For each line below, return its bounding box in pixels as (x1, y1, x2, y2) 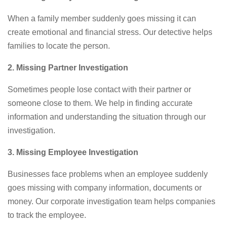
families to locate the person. (8, 41, 110, 50)
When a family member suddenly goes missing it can (8, 14, 196, 23)
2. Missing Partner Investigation (8, 63, 128, 72)
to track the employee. (8, 210, 86, 219)
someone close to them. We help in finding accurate (8, 98, 193, 107)
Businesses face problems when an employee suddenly (8, 169, 208, 178)
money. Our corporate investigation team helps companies (8, 197, 215, 206)
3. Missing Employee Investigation (8, 147, 138, 157)
